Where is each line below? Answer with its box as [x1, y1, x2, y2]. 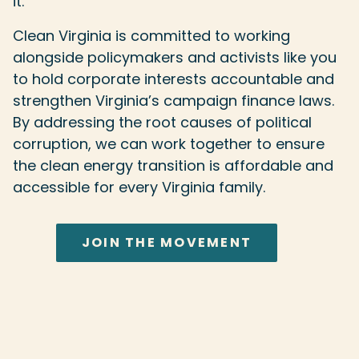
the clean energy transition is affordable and [13, 155, 333, 175]
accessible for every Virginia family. [13, 176, 265, 197]
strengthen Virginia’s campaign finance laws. [13, 90, 334, 111]
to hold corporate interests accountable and [13, 68, 334, 89]
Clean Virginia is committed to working [13, 25, 290, 46]
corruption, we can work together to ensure [13, 133, 325, 154]
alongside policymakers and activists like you [13, 46, 337, 67]
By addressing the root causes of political [13, 111, 312, 132]
